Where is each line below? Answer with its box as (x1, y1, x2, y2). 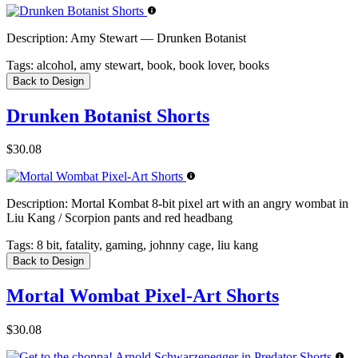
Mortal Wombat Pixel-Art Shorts (6, 285, 279, 307)
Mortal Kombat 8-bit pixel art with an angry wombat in (68, 197, 348, 211)
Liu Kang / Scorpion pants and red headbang (6, 211, 233, 225)
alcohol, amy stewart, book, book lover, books (34, 58, 269, 72)
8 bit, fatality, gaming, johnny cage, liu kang (34, 238, 258, 253)
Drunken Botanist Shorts (6, 105, 209, 126)
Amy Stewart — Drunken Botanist (68, 30, 246, 45)
